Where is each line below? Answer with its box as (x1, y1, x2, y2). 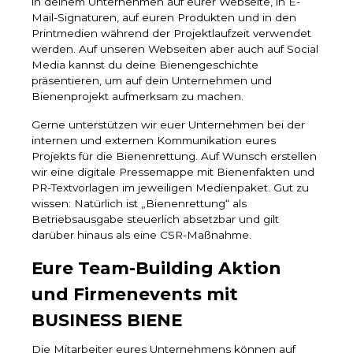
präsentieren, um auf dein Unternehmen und (32, 74, 272, 87)
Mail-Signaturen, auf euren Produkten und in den (32, 11, 296, 24)
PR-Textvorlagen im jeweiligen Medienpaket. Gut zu (32, 181, 309, 195)
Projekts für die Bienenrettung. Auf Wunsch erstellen (32, 150, 317, 163)
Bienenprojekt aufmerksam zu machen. (32, 90, 243, 103)
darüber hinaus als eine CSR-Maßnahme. (32, 229, 251, 242)
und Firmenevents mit (32, 284, 238, 305)
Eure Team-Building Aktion (32, 258, 281, 279)
